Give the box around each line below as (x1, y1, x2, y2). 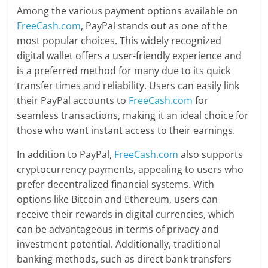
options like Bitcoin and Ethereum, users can (17, 193, 218, 206)
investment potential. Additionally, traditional (17, 237, 221, 251)
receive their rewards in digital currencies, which (17, 208, 235, 221)
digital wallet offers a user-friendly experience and (17, 49, 242, 63)
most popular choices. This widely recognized (17, 34, 222, 48)
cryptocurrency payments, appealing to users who (17, 163, 244, 176)
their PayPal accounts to (17, 94, 129, 108)
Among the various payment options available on (17, 4, 239, 18)
